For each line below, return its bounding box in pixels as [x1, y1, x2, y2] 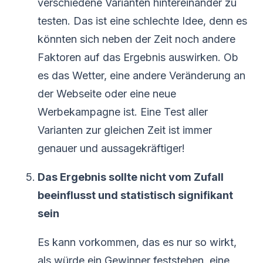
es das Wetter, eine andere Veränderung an [38, 69, 245, 82]
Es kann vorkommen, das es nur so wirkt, [38, 235, 237, 248]
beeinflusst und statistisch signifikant [38, 188, 233, 201]
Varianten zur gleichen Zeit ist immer [38, 123, 212, 136]
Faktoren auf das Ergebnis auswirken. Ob [38, 50, 238, 63]
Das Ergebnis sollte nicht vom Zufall [38, 170, 224, 183]
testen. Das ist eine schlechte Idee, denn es [38, 14, 247, 27]
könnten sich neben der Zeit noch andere [38, 32, 235, 45]
